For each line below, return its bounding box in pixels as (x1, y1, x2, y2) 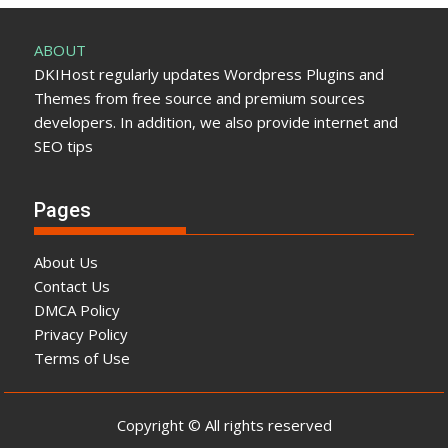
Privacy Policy (34, 323, 129, 344)
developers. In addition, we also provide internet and (34, 112, 399, 133)
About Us (34, 251, 99, 272)
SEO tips (34, 136, 94, 157)
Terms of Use (34, 347, 131, 368)
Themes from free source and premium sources (34, 88, 366, 109)
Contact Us (34, 275, 111, 296)
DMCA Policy (34, 299, 121, 320)
